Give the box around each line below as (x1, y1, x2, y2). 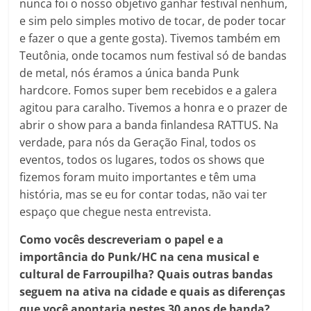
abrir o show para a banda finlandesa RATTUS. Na (19, 117, 279, 133)
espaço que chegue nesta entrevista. (19, 203, 212, 219)
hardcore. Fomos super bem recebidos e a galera (19, 82, 278, 98)
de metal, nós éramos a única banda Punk (19, 65, 239, 81)
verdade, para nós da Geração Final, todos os (19, 134, 257, 150)
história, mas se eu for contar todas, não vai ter (19, 186, 268, 202)
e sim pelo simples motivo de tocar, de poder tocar (19, 12, 287, 28)
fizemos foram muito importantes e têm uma (19, 169, 257, 185)
